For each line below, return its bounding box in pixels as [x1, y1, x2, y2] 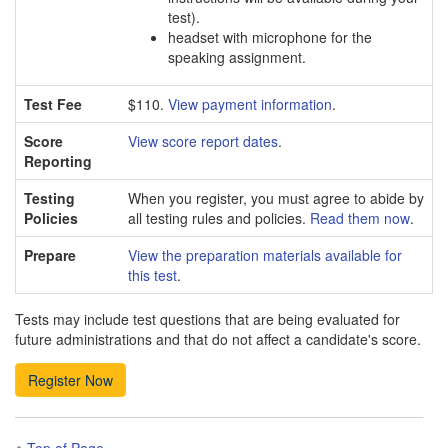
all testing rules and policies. [128, 207, 310, 228]
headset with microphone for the [168, 26, 372, 47]
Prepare [24, 244, 76, 265]
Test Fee [24, 93, 82, 114]
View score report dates [128, 130, 278, 151]
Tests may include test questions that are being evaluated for [15, 308, 400, 329]
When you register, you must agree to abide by [128, 187, 424, 208]
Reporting [24, 150, 92, 171]
